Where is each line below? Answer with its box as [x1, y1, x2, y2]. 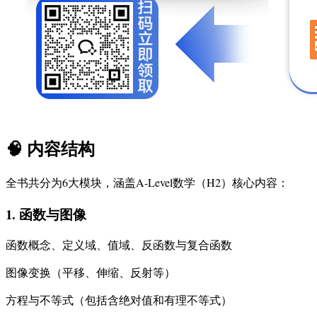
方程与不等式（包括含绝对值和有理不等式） [6, 292, 232, 308]
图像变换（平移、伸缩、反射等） [6, 265, 175, 280]
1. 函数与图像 [6, 204, 86, 224]
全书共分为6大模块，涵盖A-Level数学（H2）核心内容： [6, 174, 289, 190]
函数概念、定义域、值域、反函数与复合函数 [6, 237, 232, 253]
